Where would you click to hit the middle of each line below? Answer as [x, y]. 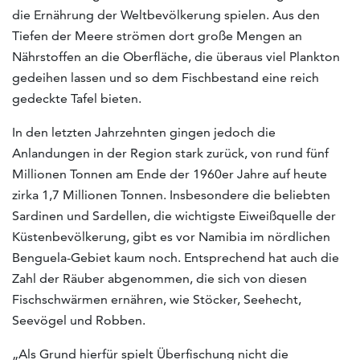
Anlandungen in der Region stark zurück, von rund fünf [170, 153]
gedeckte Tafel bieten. [77, 98]
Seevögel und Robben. [79, 320]
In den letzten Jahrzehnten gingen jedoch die [144, 132]
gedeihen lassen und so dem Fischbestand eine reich [166, 77]
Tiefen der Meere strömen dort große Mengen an [157, 35]
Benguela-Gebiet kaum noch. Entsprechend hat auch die [176, 257]
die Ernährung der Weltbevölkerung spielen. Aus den [166, 14]
